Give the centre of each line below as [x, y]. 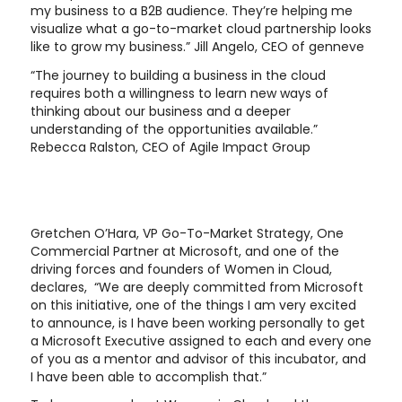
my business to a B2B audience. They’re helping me [191, 11]
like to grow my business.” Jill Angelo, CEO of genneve [197, 47]
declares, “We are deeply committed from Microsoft [197, 287]
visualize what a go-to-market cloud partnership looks [201, 29]
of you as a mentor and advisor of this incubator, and [198, 358]
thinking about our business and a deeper [160, 111]
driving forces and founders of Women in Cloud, [181, 269]
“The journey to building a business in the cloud [178, 75]
